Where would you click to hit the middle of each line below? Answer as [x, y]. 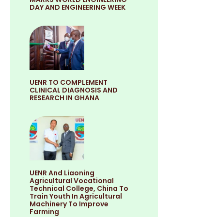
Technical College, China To [79, 188]
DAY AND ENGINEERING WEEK [78, 7]
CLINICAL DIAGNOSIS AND [74, 90]
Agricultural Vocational [72, 180]
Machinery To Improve [69, 204]
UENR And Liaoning [62, 173]
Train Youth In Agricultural [76, 196]
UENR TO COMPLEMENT [69, 82]
